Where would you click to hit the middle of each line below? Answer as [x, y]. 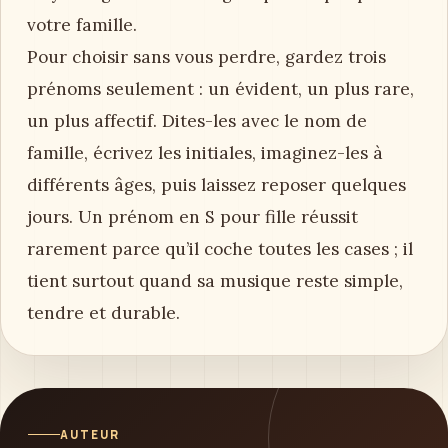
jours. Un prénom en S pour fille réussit [192, 217]
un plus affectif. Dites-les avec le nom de [197, 121]
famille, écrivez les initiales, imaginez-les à [205, 153]
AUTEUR [90, 434]
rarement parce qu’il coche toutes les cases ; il [220, 249]
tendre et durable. [103, 313]
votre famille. [82, 25]
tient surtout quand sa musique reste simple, [215, 281]
